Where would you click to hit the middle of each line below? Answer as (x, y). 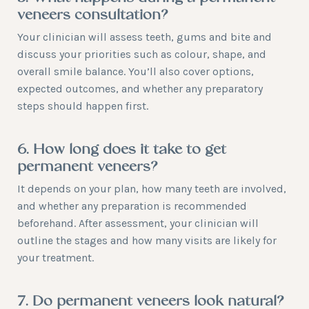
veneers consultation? (92, 16)
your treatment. (56, 258)
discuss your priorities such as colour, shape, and (142, 54)
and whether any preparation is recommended (132, 206)
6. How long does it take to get (122, 150)
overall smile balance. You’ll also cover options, (136, 71)
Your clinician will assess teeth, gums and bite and (144, 37)
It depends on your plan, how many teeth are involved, (152, 189)
